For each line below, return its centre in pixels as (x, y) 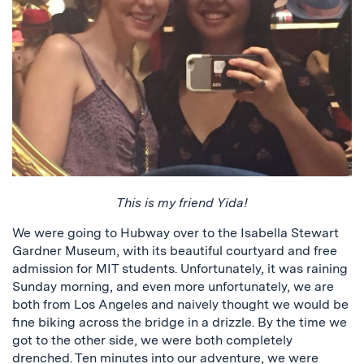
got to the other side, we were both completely (152, 340)
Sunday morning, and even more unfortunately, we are (173, 287)
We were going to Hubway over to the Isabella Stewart (175, 233)
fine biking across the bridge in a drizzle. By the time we (180, 323)
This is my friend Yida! (182, 203)
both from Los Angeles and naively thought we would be (180, 305)
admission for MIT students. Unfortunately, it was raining (180, 269)
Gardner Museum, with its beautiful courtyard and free (175, 251)
